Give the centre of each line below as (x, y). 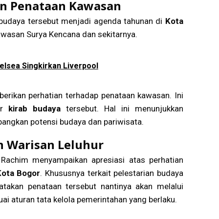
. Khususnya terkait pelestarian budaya (112, 173)
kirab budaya (35, 108)
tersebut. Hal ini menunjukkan (122, 108)
